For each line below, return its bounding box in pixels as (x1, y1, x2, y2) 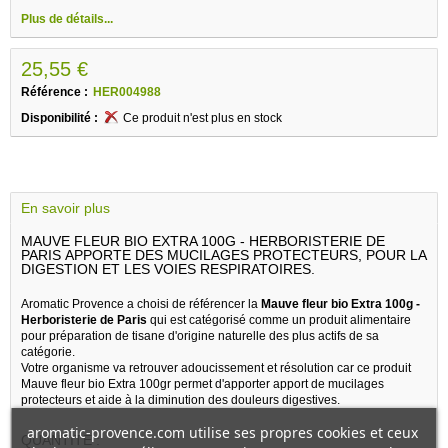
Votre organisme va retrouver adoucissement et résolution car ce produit (21, 360, 411, 375)
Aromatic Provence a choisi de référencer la (21, 296, 261, 311)
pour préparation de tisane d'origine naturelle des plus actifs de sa (21, 328, 379, 343)
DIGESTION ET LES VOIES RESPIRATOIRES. (21, 260, 315, 277)
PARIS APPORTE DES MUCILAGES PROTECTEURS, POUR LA (21, 246, 426, 263)
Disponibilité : (21, 110, 98, 125)
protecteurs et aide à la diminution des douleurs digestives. (21, 392, 340, 407)
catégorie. (21, 344, 75, 359)
